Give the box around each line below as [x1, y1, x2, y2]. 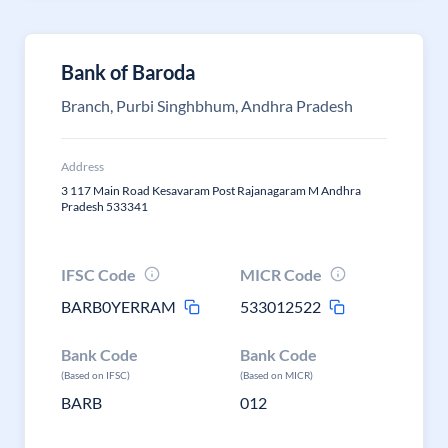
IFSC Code [61, 265, 136, 284]
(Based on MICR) [240, 369, 314, 381]
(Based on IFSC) [61, 369, 130, 381]
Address [61, 159, 104, 174]
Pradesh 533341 [61, 199, 148, 214]
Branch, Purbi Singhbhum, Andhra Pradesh [61, 96, 353, 115]
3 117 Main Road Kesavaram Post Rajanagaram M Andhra [61, 183, 361, 198]
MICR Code [240, 265, 323, 284]
